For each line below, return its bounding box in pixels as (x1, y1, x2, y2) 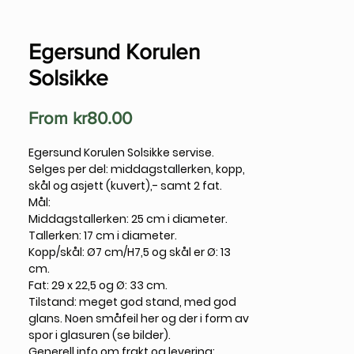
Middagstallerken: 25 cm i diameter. (28, 210, 228, 227)
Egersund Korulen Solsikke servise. (28, 144, 214, 160)
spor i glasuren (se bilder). (28, 326, 171, 343)
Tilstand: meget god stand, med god (28, 293, 236, 310)
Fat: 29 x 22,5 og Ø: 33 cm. (28, 277, 168, 293)
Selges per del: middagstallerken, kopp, (28, 160, 245, 177)
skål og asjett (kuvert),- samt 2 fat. (28, 177, 222, 194)
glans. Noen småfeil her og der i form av (28, 310, 249, 326)
